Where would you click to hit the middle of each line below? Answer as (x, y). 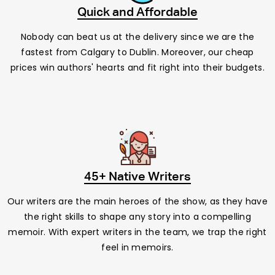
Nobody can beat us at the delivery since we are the (137, 37)
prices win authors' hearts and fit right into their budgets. (137, 68)
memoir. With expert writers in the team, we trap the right (137, 232)
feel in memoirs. (137, 247)
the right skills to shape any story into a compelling (137, 216)
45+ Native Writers (137, 176)
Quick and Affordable (137, 13)
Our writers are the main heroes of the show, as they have (137, 201)
